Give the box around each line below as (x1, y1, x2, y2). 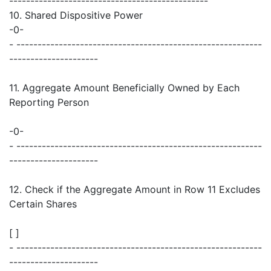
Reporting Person (9, 96, 89, 109)
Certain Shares (9, 198, 77, 211)
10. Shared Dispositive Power (9, 9, 143, 22)
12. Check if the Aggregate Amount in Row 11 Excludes (9, 183, 260, 196)
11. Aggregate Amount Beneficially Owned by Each (9, 82, 240, 94)
